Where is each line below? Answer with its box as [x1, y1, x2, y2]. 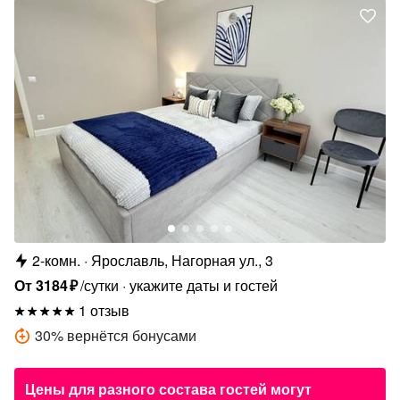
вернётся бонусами [67, 325, 196, 346]
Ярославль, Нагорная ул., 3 [91, 250, 273, 271]
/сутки [80, 275, 120, 296]
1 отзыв [79, 300, 129, 321]
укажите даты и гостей [129, 275, 279, 296]
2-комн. [32, 250, 80, 271]
